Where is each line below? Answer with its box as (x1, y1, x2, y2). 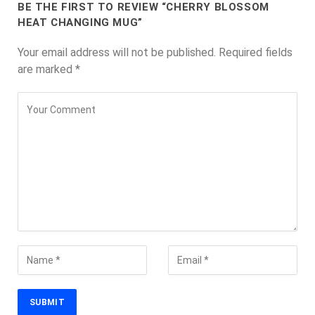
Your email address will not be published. (18, 46, 216, 60)
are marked (18, 63, 75, 77)
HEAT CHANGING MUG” (18, 16, 143, 30)
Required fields (219, 46, 292, 60)
